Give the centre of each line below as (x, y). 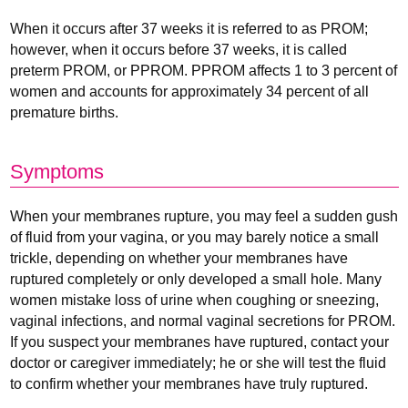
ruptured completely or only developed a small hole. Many (196, 279)
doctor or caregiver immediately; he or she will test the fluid (198, 363)
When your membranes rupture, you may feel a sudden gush (204, 216)
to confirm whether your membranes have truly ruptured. (189, 384)
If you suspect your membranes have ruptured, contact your (199, 342)
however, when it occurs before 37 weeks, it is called (178, 50)
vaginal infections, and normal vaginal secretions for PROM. (203, 321)
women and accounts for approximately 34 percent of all (189, 92)
